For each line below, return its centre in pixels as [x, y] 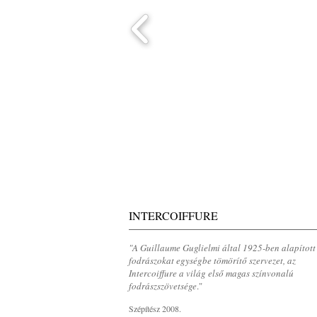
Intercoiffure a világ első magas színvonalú [211, 273]
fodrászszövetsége [163, 286]
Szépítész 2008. [155, 309]
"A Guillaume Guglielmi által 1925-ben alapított [222, 248]
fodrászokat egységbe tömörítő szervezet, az [212, 260]
